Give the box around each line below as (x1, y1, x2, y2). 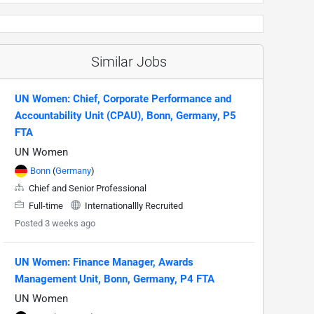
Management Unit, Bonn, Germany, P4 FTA (15, 272, 214, 285)
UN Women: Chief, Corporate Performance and (15, 92, 231, 105)
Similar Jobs (91, 53, 167, 70)
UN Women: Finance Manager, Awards (15, 255, 193, 268)
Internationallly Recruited (83, 200, 183, 211)
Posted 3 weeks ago (15, 217, 95, 228)
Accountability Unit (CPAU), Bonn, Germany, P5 (15, 109, 236, 122)
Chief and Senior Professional (27, 182, 146, 193)
